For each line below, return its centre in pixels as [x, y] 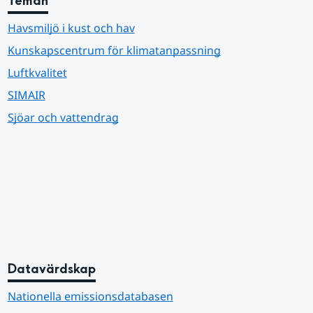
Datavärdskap [51, 269]
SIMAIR [26, 95]
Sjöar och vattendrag [63, 117]
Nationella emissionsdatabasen [90, 296]
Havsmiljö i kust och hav [71, 28]
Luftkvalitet [37, 73]
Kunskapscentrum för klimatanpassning [114, 50]
